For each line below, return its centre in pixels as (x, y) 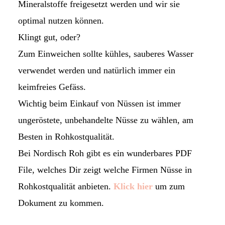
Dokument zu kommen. (61, 203)
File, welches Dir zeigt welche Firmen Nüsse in (105, 170)
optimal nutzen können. (61, 20)
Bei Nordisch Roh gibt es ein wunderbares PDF (105, 153)
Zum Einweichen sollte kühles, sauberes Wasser (105, 53)
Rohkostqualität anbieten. (66, 186)
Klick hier (133, 186)
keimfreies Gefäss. (52, 87)
